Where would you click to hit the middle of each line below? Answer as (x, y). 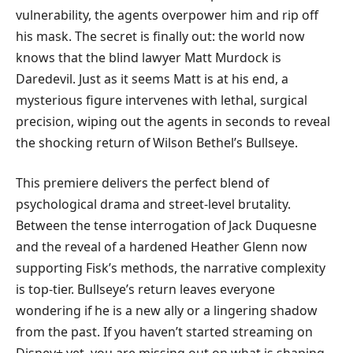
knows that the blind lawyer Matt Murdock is (149, 57)
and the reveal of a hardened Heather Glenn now (162, 247)
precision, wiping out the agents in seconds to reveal (173, 121)
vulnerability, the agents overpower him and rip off (167, 15)
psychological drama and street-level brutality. (153, 204)
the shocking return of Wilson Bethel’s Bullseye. (157, 142)
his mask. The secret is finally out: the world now (160, 36)
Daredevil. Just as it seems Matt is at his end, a (152, 78)
